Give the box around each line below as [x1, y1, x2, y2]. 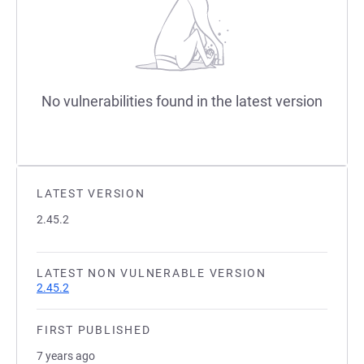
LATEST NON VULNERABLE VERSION [37, 266, 266, 279]
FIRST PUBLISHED [37, 323, 151, 336]
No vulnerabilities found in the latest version [41, 93, 323, 110]
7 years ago [37, 349, 95, 362]
